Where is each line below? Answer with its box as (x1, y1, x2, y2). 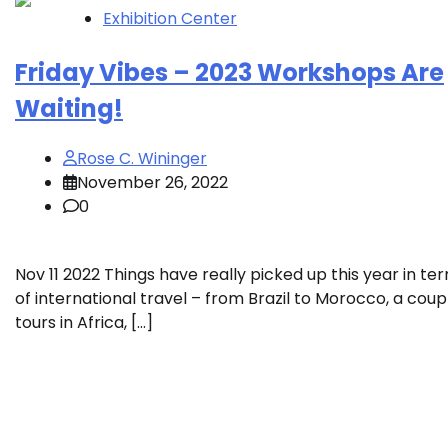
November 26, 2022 (77, 170, 228, 194)
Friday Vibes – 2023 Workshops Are (15, 55, 444, 89)
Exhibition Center (103, 6, 237, 30)
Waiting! (15, 91, 123, 125)
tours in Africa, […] (15, 310, 153, 334)
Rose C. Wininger (77, 146, 207, 170)
